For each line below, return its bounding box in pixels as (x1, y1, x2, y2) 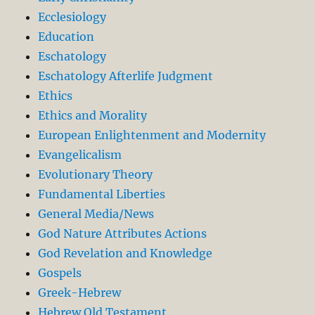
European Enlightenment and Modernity (38, 128, 266, 143)
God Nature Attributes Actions (38, 226, 207, 241)
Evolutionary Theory (38, 167, 153, 182)
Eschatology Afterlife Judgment (38, 69, 214, 84)
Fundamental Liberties (38, 187, 166, 202)
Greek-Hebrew (38, 285, 122, 300)
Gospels (38, 266, 82, 281)
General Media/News (38, 207, 155, 221)
